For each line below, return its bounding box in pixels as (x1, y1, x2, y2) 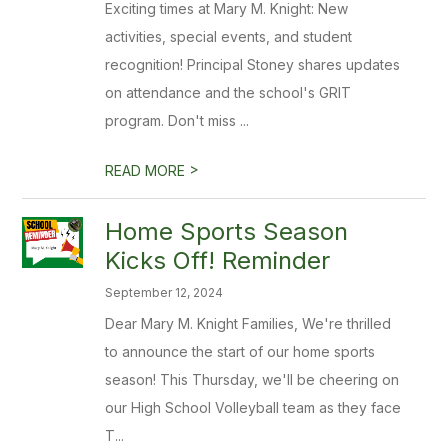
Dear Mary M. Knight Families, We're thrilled (105, 315, 392, 332)
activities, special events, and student (105, 28, 353, 45)
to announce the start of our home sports (105, 343, 376, 360)
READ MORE (105, 162, 190, 179)
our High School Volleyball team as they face (105, 399, 402, 416)
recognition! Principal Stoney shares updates (105, 56, 401, 73)
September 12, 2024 (105, 285, 224, 300)
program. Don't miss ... (105, 112, 250, 129)
